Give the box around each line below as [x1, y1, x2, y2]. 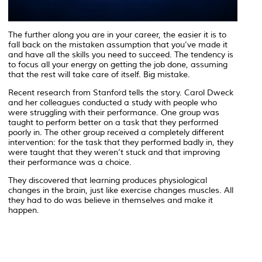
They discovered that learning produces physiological [8, 175, 207, 186]
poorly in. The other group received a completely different [8, 127, 224, 138]
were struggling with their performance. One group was [8, 108, 219, 118]
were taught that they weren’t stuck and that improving [8, 147, 220, 158]
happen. [8, 205, 39, 216]
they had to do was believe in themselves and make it [8, 195, 213, 206]
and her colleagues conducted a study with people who [8, 98, 217, 108]
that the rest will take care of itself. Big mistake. [8, 70, 190, 80]
